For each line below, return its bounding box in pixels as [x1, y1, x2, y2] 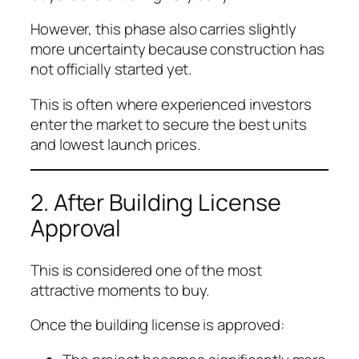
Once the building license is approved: [30, 314, 285, 336]
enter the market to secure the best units [30, 113, 307, 135]
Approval [30, 212, 122, 244]
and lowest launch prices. [30, 133, 200, 155]
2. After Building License [30, 187, 281, 219]
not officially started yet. [30, 58, 192, 80]
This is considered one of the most [30, 259, 262, 280]
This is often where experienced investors [30, 93, 312, 115]
